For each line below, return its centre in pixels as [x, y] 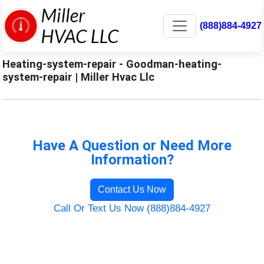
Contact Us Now [132, 189]
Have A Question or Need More [132, 145]
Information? [132, 159]
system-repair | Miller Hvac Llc [79, 77]
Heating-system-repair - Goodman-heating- [112, 64]
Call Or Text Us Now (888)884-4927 [132, 208]
